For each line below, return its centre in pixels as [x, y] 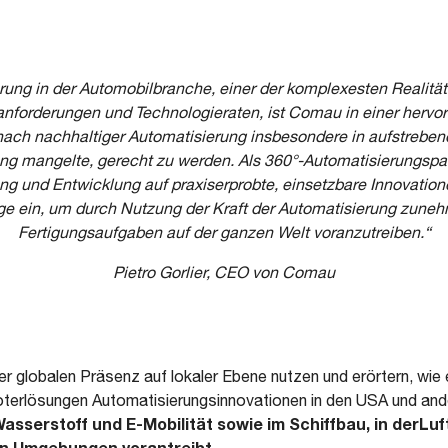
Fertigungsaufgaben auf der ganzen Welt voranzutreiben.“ [224, 231]
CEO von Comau [274, 271]
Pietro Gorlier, [163, 271]
